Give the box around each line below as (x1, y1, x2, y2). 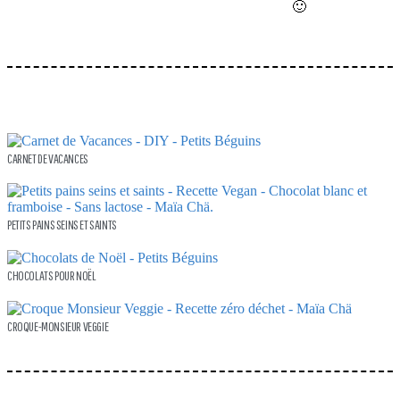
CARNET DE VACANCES (7, 150, 88, 166)
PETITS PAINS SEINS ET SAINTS (7, 216, 117, 232)
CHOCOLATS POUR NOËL (7, 267, 96, 283)
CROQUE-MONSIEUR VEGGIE (7, 319, 109, 335)
